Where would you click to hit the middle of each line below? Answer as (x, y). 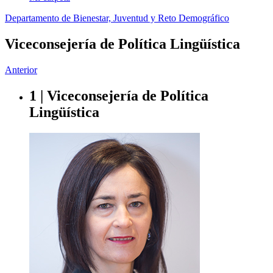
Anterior (21, 69)
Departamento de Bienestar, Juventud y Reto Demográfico (117, 18)
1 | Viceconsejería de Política (119, 95)
